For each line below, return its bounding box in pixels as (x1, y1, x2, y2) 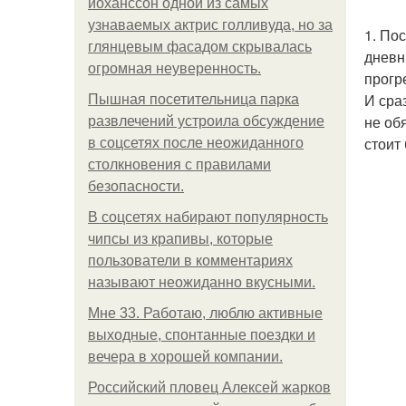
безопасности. (88, 179, 184, 194)
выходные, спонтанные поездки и (88, 327, 315, 343)
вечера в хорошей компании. (88, 349, 283, 364)
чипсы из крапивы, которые (88, 231, 273, 246)
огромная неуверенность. (88, 61, 261, 76)
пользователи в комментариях (88, 253, 293, 268)
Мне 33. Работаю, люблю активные (88, 305, 323, 321)
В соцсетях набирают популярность (88, 209, 328, 225)
